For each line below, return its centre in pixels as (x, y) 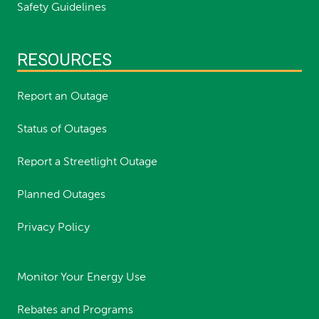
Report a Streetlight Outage (87, 162)
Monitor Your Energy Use (82, 277)
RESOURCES (64, 59)
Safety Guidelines (62, 7)
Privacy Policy (53, 228)
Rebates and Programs (75, 310)
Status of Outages (62, 129)
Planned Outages (61, 195)
